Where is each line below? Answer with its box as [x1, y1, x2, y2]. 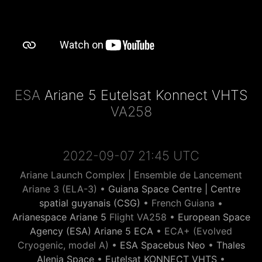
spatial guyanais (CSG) [39, 197, 140, 209]
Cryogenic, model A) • [17, 239, 120, 251]
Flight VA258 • [106, 211, 178, 223]
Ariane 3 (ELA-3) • [22, 183, 108, 195]
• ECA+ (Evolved [153, 225, 232, 237]
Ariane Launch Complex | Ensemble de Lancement [20, 169, 242, 181]
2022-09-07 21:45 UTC [63, 148, 199, 163]
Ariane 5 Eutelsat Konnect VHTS [44, 87, 248, 104]
